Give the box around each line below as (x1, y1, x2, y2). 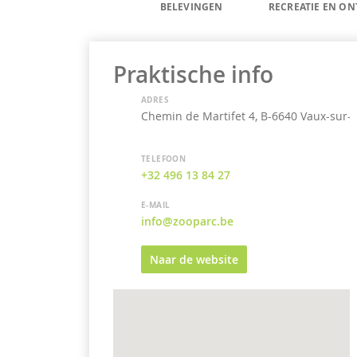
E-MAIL (141, 199, 171, 210)
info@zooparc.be (141, 214, 234, 229)
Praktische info (113, 60, 274, 89)
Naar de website (150, 252, 239, 267)
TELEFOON (141, 153, 186, 164)
